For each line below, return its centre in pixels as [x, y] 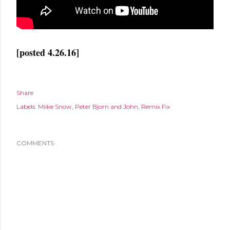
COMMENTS [35, 143]
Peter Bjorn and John [107, 107]
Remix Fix [156, 107]
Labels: [26, 107]
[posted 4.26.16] [48, 52]
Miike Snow [55, 107]
